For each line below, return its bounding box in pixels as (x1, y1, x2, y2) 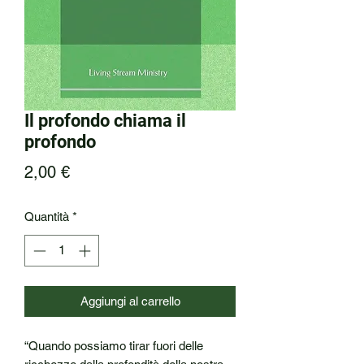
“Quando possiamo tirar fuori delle (24, 338, 203, 353)
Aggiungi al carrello (80, 293, 180, 308)
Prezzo (69, 162, 119, 181)
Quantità (24, 210, 69, 223)
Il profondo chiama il (24, 110, 186, 131)
